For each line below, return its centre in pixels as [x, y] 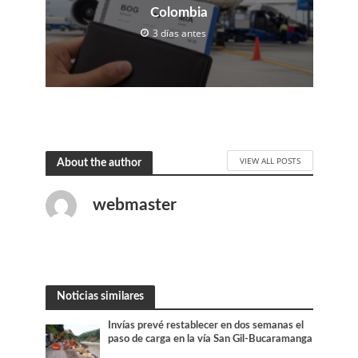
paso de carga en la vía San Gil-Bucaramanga [211, 339]
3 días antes [179, 34]
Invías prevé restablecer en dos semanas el [206, 326]
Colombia [179, 13]
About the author [99, 162]
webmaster [134, 205]
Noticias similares [100, 296]
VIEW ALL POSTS [270, 160]
